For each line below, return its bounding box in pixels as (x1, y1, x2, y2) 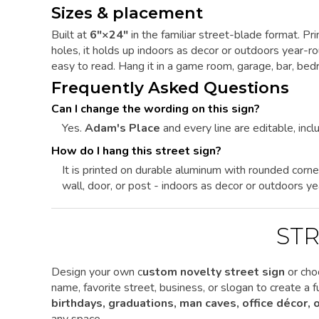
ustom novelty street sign (142, 264, 285, 281)
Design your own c (51, 264, 142, 281)
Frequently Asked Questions (51, 78, 289, 98)
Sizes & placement (51, 3, 203, 23)
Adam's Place (85, 120, 160, 137)
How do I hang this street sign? (51, 143, 221, 159)
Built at (51, 26, 90, 43)
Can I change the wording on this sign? (51, 101, 260, 117)
